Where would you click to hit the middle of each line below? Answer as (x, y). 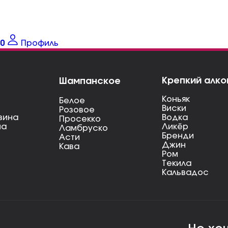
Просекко (80, 119)
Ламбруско (83, 128)
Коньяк (176, 99)
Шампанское (90, 81)
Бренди (178, 136)
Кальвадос (185, 173)
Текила (176, 163)
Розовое (77, 110)
